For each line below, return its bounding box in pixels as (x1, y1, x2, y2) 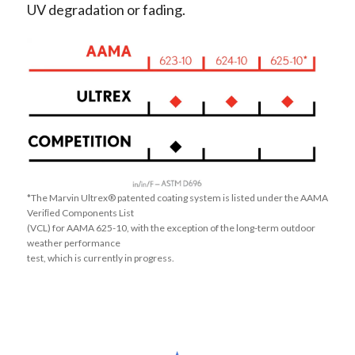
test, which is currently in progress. (26, 252, 174, 265)
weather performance (26, 237, 120, 250)
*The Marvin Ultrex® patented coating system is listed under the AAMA (26, 192, 328, 204)
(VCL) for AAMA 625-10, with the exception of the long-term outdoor (26, 222, 315, 235)
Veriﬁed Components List (26, 207, 134, 219)
